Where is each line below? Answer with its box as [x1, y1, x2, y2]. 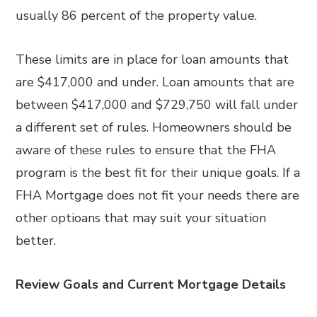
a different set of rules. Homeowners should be [16, 119, 292, 136]
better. [16, 232, 57, 249]
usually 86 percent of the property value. [16, 7, 258, 24]
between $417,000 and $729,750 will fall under [16, 96, 299, 113]
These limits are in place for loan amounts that [16, 51, 289, 68]
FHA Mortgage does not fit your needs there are [16, 187, 300, 204]
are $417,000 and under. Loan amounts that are [16, 74, 295, 91]
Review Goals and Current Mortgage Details [16, 276, 287, 293]
